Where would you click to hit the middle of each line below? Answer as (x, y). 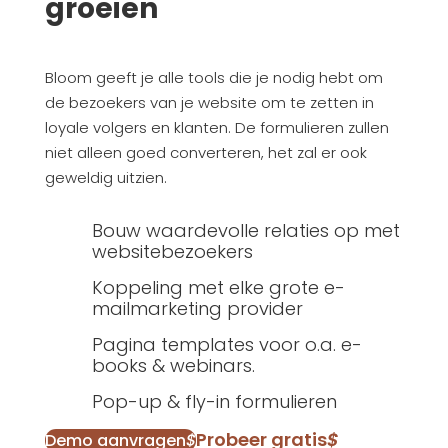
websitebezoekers (172, 252)
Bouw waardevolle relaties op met (245, 231)
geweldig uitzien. (105, 178)
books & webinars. (173, 366)
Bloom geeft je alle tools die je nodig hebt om (213, 78)
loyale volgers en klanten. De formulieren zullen (216, 128)
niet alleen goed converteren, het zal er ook (205, 153)
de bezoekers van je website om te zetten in (209, 103)
